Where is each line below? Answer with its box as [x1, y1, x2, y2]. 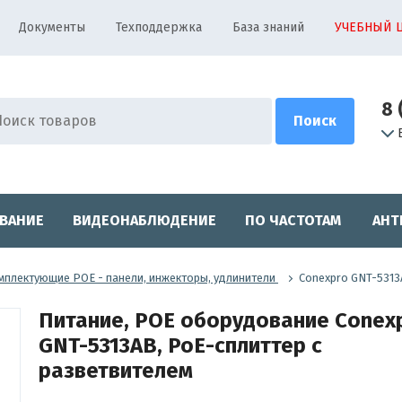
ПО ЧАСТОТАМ [244, 212, 341, 229]
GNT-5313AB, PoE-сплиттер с [38, 332, 322, 358]
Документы [19, 20, 85, 35]
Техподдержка [116, 20, 202, 35]
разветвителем [38, 357, 193, 383]
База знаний [232, 20, 304, 35]
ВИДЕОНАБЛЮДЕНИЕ [72, 212, 216, 229]
